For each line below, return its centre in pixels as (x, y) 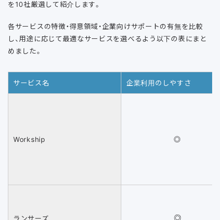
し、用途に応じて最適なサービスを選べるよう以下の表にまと (108, 39)
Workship (29, 139)
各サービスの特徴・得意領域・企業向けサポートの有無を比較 (106, 26)
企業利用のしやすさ (159, 83)
